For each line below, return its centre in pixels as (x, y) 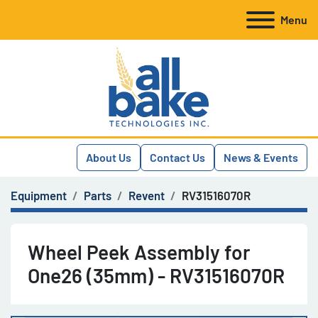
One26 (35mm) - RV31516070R (156, 275)
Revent (147, 195)
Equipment (39, 195)
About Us (109, 157)
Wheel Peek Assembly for (139, 252)
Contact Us (177, 157)
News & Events (261, 157)
